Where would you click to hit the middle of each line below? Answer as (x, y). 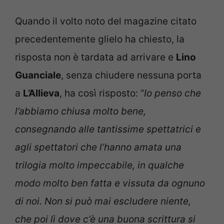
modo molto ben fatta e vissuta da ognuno (110, 183)
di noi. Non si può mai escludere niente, (103, 201)
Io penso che (172, 93)
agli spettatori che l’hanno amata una (98, 147)
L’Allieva (41, 93)
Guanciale (38, 75)
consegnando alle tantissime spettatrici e (108, 129)
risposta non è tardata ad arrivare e (95, 57)
